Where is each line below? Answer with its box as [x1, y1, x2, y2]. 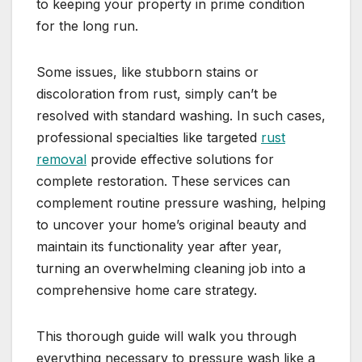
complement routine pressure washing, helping [36, 195, 326, 212]
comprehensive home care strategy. [36, 282, 257, 299]
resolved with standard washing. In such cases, [36, 107, 326, 124]
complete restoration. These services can [36, 173, 290, 190]
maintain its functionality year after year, [36, 238, 282, 255]
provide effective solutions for [86, 151, 274, 168]
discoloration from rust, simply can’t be [36, 86, 277, 103]
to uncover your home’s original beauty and [36, 217, 306, 234]
